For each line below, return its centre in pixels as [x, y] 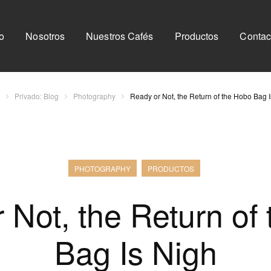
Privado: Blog [36, 96]
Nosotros [45, 36]
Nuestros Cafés [120, 36]
